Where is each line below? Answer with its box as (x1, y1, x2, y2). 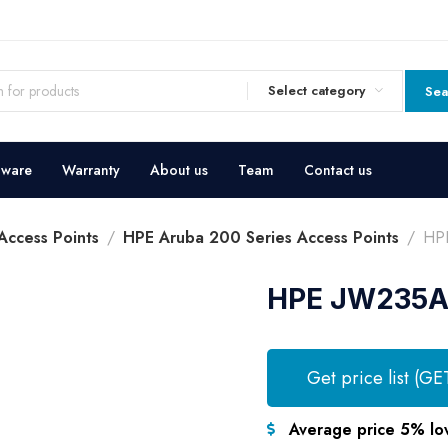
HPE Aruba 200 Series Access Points (122, 226, 399, 249)
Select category (267, 81, 365, 100)
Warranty (61, 160, 120, 180)
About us (149, 160, 208, 180)
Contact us (303, 160, 372, 180)
